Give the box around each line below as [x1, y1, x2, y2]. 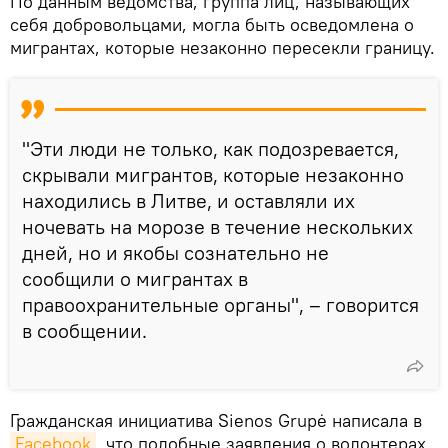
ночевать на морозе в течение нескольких [22, 213, 413, 239]
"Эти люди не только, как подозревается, [22, 135, 399, 161]
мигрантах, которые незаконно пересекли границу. [10, 35, 435, 59]
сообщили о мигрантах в [22, 265, 248, 291]
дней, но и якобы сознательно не [22, 239, 329, 265]
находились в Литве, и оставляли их [22, 187, 355, 213]
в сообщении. [22, 317, 147, 343]
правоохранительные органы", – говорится [22, 291, 419, 317]
